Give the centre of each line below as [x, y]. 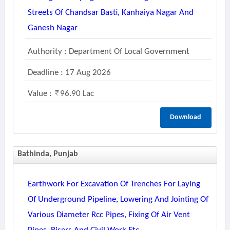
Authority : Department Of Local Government [108, 52]
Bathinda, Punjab [47, 154]
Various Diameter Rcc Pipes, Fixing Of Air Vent [109, 215]
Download [186, 117]
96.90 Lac [77, 94]
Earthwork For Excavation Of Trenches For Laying [114, 184]
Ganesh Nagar [52, 28]
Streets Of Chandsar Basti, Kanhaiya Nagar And [110, 13]
